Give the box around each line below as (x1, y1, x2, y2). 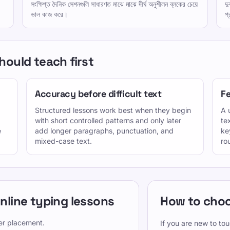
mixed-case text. (35, 137, 92, 145)
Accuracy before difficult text (35, 88, 162, 100)
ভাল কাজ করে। (30, 10, 68, 18)
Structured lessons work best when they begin (35, 106, 191, 114)
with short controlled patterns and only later (35, 116, 181, 125)
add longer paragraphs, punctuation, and (35, 126, 174, 135)
